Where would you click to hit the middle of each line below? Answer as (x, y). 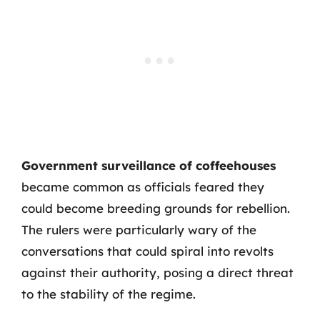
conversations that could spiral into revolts (147, 251)
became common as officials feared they (143, 187)
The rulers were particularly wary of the (139, 230)
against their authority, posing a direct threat (157, 272)
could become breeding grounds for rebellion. (156, 208)
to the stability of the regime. (109, 294)
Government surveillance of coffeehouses (149, 165)
